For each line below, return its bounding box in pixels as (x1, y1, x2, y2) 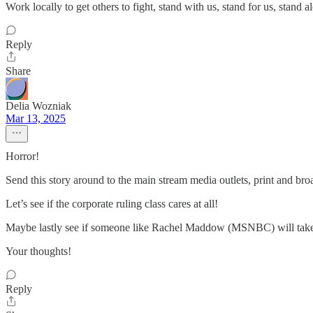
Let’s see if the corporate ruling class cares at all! (6, 198, 218, 210)
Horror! (6, 150, 39, 162)
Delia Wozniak (6, 100, 71, 112)
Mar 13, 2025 (6, 112, 66, 124)
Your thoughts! (6, 245, 71, 257)
